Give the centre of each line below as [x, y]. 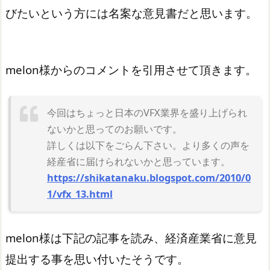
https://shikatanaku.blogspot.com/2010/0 [149, 178]
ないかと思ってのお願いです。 [115, 129]
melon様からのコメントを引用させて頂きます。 [131, 70]
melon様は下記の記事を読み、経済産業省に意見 [131, 238]
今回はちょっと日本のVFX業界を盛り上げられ [147, 113]
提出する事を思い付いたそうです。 [97, 259]
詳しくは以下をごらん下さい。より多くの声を [148, 146]
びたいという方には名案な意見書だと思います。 [131, 13]
